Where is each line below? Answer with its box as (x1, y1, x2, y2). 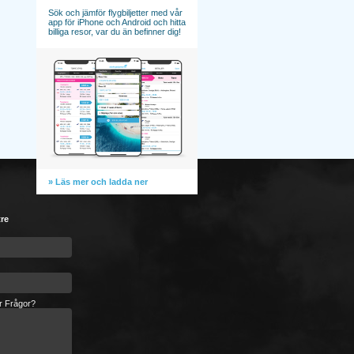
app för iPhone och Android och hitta (48, 17, 186, 27)
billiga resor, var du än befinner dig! (48, 27, 181, 36)
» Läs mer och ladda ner (48, 176, 148, 186)
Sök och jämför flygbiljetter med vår (48, 8, 183, 17)
